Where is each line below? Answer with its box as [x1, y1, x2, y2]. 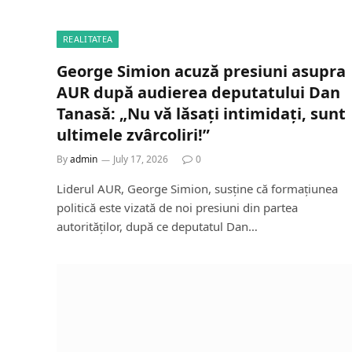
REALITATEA [63, 32, 113, 45]
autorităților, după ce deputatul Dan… [57, 218, 258, 234]
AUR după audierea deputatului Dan [57, 81, 340, 103]
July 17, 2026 [113, 152, 168, 166]
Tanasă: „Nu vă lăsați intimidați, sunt [57, 102, 346, 124]
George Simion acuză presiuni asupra [57, 60, 346, 82]
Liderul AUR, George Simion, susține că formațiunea [57, 180, 338, 196]
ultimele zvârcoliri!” [57, 123, 210, 145]
